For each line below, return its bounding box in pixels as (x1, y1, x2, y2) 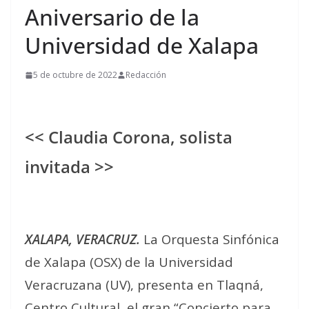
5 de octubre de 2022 (33, 69, 117, 81)
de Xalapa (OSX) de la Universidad (25, 253, 233, 270)
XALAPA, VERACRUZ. (25, 230, 140, 248)
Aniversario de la (25, 2, 199, 32)
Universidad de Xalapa (25, 30, 259, 60)
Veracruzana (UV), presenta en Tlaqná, (25, 276, 263, 293)
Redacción (126, 69, 166, 81)
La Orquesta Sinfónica (140, 230, 279, 248)
